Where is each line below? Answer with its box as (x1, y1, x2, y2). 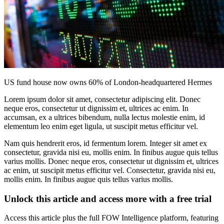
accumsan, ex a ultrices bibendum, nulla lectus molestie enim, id (4, 113, 205, 121)
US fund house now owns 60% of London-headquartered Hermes (4, 78, 212, 86)
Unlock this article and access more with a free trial (4, 193, 211, 204)
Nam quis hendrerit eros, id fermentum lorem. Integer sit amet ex (4, 139, 207, 147)
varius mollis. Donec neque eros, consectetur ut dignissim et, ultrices (4, 157, 218, 165)
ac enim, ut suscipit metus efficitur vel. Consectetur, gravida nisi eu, (4, 166, 215, 174)
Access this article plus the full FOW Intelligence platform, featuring (4, 213, 218, 222)
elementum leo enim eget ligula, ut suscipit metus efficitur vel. (4, 122, 198, 130)
